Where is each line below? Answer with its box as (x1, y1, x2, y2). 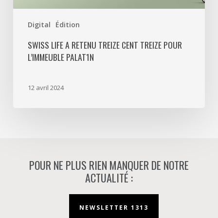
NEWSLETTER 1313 (79, 203, 148, 212)
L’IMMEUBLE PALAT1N (27, 51, 94, 64)
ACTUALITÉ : (85, 170, 133, 185)
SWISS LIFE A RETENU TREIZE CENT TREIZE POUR (27, 38, 182, 52)
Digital (27, 20, 51, 30)
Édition (55, 20, 80, 30)
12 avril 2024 (27, 83, 64, 92)
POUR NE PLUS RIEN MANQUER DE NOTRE (29, 157, 189, 173)
